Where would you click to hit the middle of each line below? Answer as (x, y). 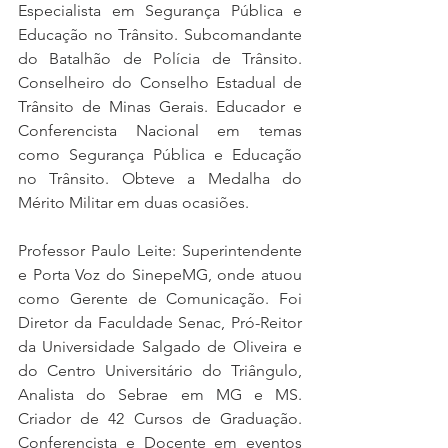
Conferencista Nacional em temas (160, 130)
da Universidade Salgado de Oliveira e (160, 346)
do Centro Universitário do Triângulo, (160, 370)
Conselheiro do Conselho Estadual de (160, 82)
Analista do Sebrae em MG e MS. (160, 394)
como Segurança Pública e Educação (160, 154)
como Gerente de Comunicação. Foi (160, 298)
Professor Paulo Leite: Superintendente (160, 250)
